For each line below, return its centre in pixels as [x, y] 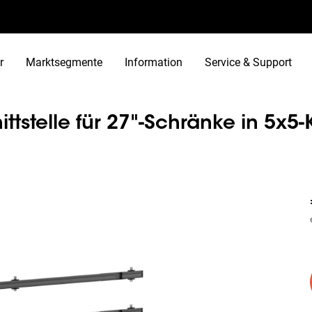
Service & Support [248, 62]
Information [154, 62]
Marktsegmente [64, 62]
